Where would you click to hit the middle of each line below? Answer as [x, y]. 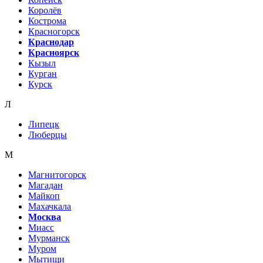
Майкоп [44, 196]
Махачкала [50, 206]
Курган [43, 74]
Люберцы [48, 135]
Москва [45, 217]
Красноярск [54, 53]
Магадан [45, 185]
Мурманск [49, 238]
